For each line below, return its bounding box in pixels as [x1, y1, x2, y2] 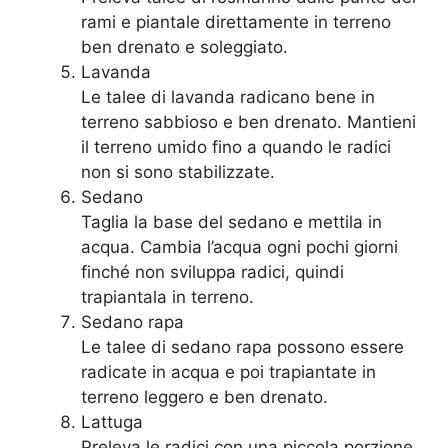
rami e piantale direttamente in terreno [81, 12, 391, 33]
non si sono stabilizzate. [81, 162, 275, 183]
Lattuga [81, 412, 143, 433]
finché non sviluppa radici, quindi [81, 262, 344, 283]
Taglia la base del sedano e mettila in [81, 212, 382, 233]
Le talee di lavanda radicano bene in [81, 87, 375, 108]
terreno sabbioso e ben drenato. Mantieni [81, 112, 416, 133]
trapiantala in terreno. [81, 287, 254, 308]
